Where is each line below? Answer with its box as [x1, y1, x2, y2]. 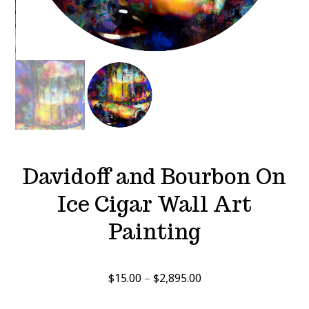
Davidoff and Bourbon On [23, 163, 286, 191]
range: [200, 290, 232, 306]
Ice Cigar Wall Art [57, 190, 252, 219]
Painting [108, 218, 201, 246]
